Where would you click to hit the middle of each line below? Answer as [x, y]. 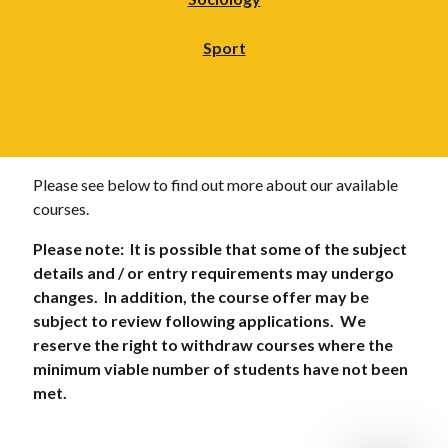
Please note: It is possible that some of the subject [219, 248]
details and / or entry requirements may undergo [213, 272]
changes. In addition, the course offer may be [200, 296]
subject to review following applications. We [199, 320]
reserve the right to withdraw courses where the [212, 344]
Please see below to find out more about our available [215, 184]
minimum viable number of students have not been [220, 368]
